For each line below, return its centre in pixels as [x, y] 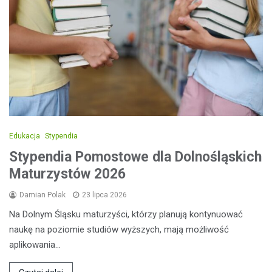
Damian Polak [42, 195]
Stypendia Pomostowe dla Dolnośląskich [135, 157]
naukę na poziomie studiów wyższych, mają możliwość [119, 229]
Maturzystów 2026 [67, 174]
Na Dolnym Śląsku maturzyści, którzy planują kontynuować [126, 214]
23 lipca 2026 [104, 195]
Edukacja [25, 136]
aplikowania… [35, 244]
